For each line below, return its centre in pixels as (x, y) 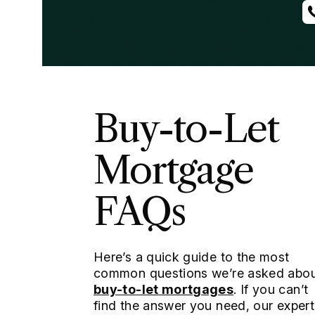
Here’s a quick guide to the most (192, 257)
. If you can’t (271, 290)
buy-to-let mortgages (164, 290)
